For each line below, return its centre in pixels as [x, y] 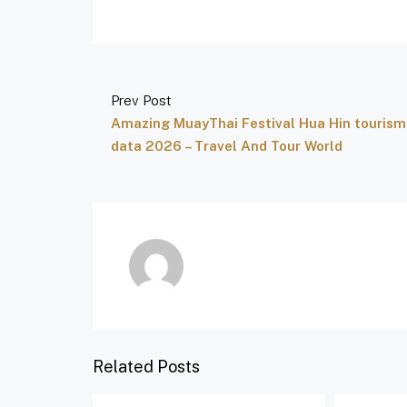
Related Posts [146, 367]
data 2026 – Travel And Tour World [227, 146]
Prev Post [141, 100]
